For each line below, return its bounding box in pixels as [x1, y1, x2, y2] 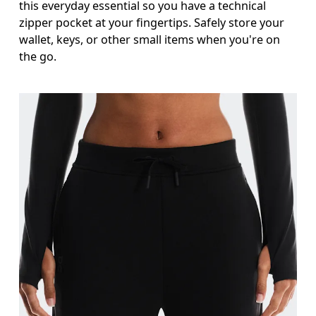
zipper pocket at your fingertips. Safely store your [19, 14, 285, 30]
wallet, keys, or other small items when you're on [19, 31, 281, 47]
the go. [19, 48, 57, 64]
